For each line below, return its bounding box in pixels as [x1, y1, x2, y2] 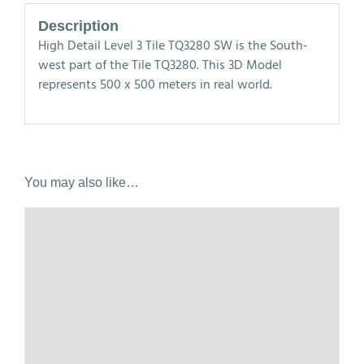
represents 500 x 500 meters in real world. [37, 74, 272, 96]
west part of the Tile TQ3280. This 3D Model [37, 54, 282, 76]
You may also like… [24, 175, 139, 189]
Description [37, 17, 119, 34]
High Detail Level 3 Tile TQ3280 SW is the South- [37, 35, 308, 57]
